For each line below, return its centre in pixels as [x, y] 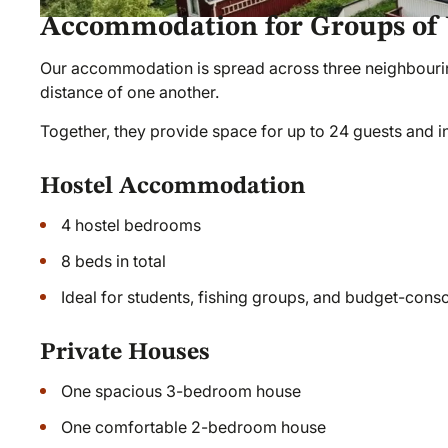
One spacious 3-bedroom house [181, 391]
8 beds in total [114, 261]
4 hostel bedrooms [131, 225]
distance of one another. [129, 92]
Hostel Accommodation [173, 187]
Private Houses [125, 353]
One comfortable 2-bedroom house [194, 427]
